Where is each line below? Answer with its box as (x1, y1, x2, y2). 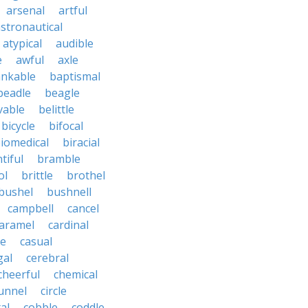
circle (41, 283, 67, 298)
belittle (38, 102, 74, 117)
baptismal (49, 69, 100, 84)
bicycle (1, 118, 35, 133)
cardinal (48, 217, 89, 232)
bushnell (47, 184, 91, 199)
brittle (21, 168, 53, 183)
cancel (67, 201, 99, 216)
